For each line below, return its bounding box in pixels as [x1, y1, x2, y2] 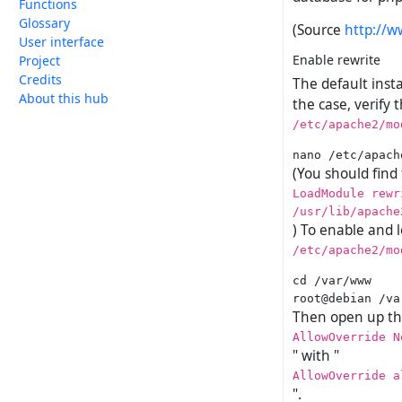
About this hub [19, 90, 109, 107]
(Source [293, 21, 345, 40]
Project [19, 52, 60, 69]
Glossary [19, 14, 70, 31]
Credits [19, 71, 62, 88]
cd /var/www [293, 273, 371, 288]
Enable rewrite [293, 51, 380, 69]
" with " [293, 346, 339, 366]
